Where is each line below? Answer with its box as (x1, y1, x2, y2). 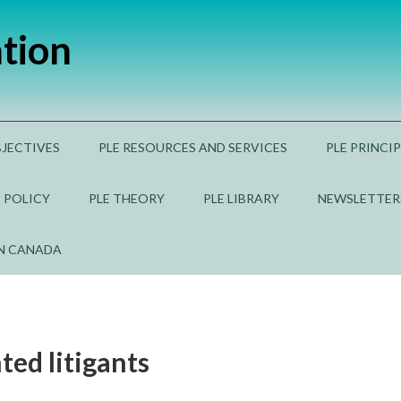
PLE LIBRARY (203, 191, 279, 206)
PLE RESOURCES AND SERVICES (98, 140, 287, 155)
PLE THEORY (89, 191, 165, 206)
